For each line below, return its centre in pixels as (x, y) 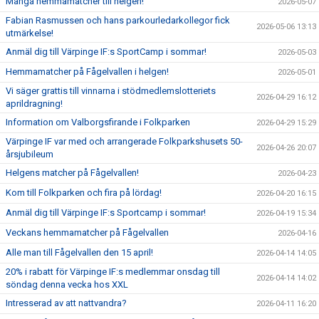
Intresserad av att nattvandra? (66, 303)
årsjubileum (30, 154)
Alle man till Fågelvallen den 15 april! (79, 252)
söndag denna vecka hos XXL (67, 284)
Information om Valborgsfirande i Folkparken (98, 122)
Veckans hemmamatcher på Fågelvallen (87, 232)
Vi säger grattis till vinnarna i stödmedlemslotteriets (111, 91)
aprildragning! (34, 104)
